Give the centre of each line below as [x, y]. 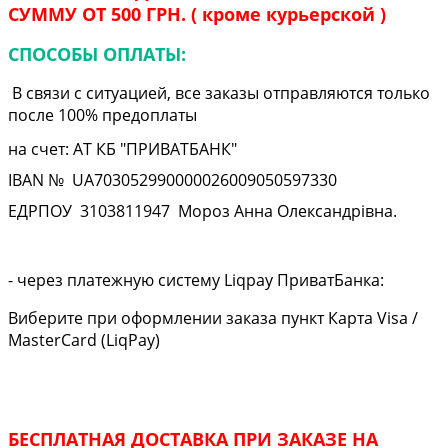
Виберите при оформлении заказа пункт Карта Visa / [213, 318]
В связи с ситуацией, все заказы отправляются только [219, 93]
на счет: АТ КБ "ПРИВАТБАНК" [122, 149]
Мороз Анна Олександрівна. [287, 211]
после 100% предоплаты [102, 115]
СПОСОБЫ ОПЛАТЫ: [97, 54]
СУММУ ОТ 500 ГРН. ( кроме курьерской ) [197, 14]
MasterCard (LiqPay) [84, 340]
